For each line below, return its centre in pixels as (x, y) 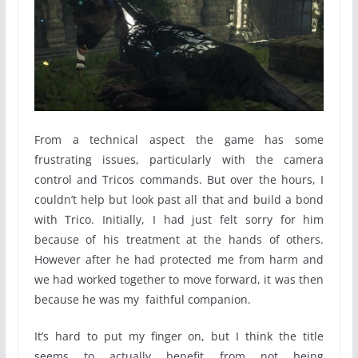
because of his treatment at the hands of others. (179, 239)
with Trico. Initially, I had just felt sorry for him (179, 219)
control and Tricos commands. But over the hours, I (179, 179)
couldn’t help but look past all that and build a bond (179, 199)
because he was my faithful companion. (142, 299)
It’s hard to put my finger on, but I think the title (179, 336)
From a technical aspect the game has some (179, 139)
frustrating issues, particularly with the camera (179, 159)
